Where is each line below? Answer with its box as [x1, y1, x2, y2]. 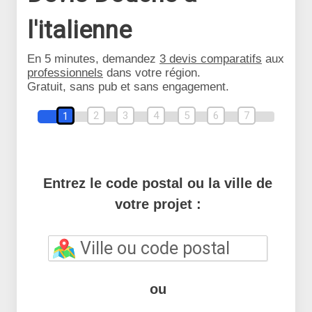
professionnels [27, 66, 103, 79]
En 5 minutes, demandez [27, 52, 159, 65]
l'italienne [27, 16, 132, 45]
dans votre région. [103, 66, 201, 79]
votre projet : [114, 196, 201, 212]
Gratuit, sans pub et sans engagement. [27, 80, 229, 93]
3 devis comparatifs [159, 52, 262, 65]
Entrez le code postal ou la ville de [43, 175, 272, 191]
